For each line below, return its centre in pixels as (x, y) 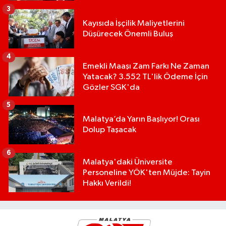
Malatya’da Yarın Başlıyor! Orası (141, 120)
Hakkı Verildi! (107, 183)
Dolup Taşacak (109, 130)
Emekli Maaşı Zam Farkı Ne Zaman (146, 66)
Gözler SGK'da (111, 87)
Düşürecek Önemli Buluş (128, 34)
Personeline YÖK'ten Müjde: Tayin (147, 173)
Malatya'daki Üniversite (128, 162)
